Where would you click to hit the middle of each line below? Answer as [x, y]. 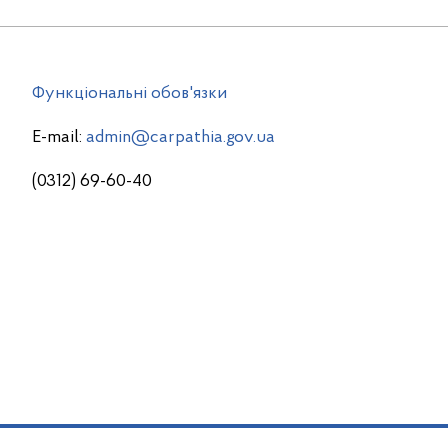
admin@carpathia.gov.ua [180, 137]
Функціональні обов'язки [129, 93]
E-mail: [58, 137]
